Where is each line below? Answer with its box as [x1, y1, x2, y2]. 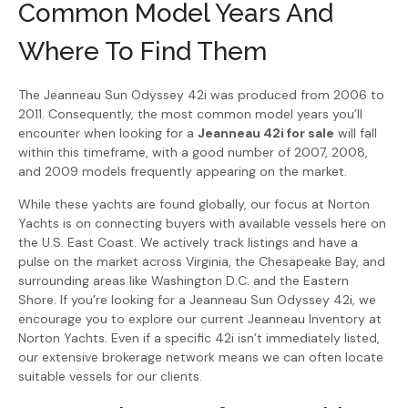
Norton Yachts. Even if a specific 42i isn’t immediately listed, [18, 329, 380, 346]
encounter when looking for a [18, 125, 198, 142]
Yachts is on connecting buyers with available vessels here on [18, 214, 386, 231]
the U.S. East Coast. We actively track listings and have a [18, 233, 358, 250]
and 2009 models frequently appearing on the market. [18, 163, 347, 180]
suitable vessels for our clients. [18, 367, 202, 384]
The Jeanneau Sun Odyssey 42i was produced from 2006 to [18, 87, 384, 104]
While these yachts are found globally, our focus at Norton [18, 195, 370, 212]
